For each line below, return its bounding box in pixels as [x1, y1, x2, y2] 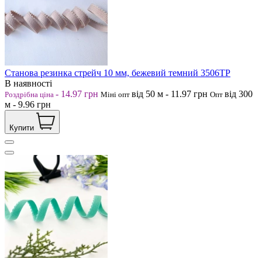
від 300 [225, 88, 253, 99]
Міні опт [101, 89, 132, 99]
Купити [9, 123, 34, 132]
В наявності [5, 78, 52, 88]
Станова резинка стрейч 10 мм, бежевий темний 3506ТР [5, 67, 230, 78]
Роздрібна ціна [5, 89, 56, 99]
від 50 [132, 88, 157, 99]
